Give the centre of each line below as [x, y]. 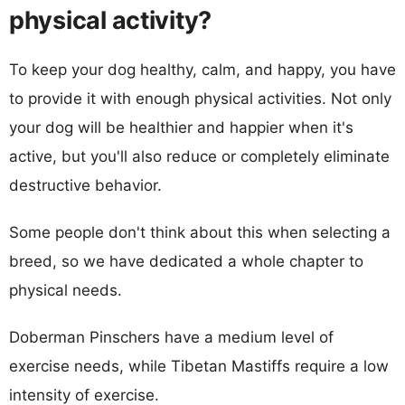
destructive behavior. [85, 185]
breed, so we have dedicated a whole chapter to [186, 261]
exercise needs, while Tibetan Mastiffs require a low [199, 366]
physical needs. [66, 290]
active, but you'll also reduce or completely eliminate [199, 156]
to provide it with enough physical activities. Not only [200, 98]
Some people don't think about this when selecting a [200, 232]
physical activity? [111, 20]
